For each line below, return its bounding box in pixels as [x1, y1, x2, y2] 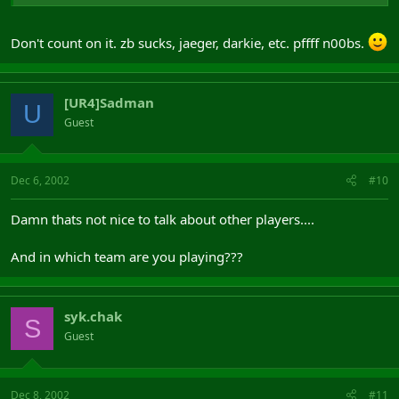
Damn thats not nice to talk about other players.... [11, 210, 314, 228]
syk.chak [64, 307, 122, 325]
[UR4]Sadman [64, 93, 154, 111]
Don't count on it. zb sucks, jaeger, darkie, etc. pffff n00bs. [11, 33, 368, 52]
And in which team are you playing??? [11, 248, 243, 265]
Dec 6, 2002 [11, 173, 69, 188]
